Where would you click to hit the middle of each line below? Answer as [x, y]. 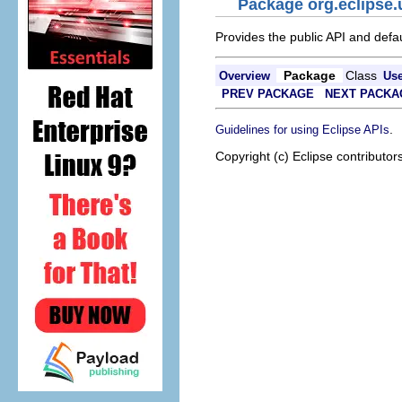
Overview [245, 76]
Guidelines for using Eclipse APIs [302, 130]
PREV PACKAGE [268, 94]
